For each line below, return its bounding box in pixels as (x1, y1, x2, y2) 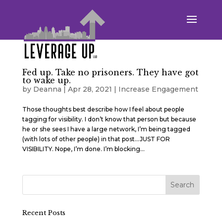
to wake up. (22, 75, 71, 85)
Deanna (33, 85, 61, 94)
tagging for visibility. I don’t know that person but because (22, 115, 196, 123)
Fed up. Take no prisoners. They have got (22, 67, 199, 77)
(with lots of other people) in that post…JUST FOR (22, 135, 170, 143)
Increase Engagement (118, 85, 198, 94)
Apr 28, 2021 (67, 85, 112, 94)
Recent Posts (22, 209, 65, 217)
